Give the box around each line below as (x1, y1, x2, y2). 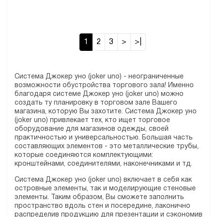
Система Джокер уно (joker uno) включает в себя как (15, 177, 192, 183)
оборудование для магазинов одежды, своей (15, 126, 169, 132)
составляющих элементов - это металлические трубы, (15, 143, 199, 150)
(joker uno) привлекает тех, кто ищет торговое (15, 117, 170, 124)
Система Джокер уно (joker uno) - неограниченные (15, 74, 184, 80)
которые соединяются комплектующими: (15, 152, 153, 158)
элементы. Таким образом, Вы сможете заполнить (15, 194, 184, 201)
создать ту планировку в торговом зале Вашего (15, 100, 177, 106)
